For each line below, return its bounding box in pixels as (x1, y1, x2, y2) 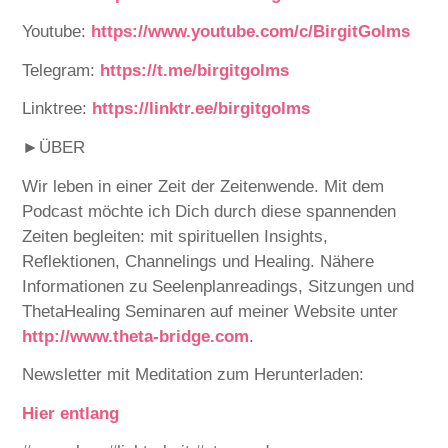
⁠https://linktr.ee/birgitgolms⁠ (92, 99, 311, 119)
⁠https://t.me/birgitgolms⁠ (100, 60, 290, 80)
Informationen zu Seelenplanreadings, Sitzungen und (22, 276, 415, 296)
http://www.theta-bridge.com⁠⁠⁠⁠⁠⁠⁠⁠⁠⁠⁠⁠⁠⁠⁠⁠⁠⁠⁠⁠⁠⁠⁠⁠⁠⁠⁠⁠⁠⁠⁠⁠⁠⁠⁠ (22, 326, 250, 346)
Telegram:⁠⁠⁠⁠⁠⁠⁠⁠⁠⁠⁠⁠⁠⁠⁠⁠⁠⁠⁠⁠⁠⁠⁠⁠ (22, 60, 101, 80)
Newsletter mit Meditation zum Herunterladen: (22, 365, 370, 385)
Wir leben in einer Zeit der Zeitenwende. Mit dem (22, 176, 385, 196)
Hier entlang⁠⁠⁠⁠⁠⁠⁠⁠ (22, 403, 120, 423)
